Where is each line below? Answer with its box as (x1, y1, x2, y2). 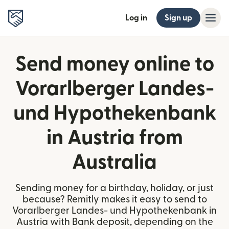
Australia (72, 152, 157, 173)
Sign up (165, 14, 192, 22)
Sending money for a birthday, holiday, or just (15, 184, 214, 193)
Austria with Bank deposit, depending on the (16, 217, 213, 227)
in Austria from (46, 128, 183, 148)
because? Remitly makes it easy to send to (22, 195, 207, 204)
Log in (125, 14, 147, 22)
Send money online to (15, 54, 214, 75)
